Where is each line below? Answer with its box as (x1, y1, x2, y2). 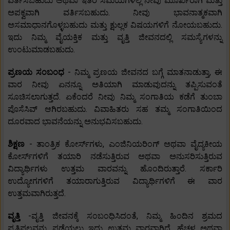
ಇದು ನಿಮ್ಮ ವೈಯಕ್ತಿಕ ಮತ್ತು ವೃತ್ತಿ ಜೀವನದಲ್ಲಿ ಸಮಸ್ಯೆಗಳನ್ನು (8, 32, 222, 43)
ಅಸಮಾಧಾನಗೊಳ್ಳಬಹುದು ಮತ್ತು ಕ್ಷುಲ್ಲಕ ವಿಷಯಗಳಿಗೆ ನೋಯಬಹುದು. (8, 20, 222, 30)
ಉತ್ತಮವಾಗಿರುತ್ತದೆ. (8, 188, 66, 199)
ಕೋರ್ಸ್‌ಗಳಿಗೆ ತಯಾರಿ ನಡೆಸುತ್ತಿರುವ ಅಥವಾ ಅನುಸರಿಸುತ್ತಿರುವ (8, 151, 222, 162)
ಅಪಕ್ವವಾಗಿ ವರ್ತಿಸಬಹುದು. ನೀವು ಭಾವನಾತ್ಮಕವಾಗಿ (8, 8, 222, 18)
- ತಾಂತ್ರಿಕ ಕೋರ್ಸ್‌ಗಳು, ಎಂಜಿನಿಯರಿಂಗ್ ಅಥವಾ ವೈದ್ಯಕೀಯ (29, 139, 223, 149)
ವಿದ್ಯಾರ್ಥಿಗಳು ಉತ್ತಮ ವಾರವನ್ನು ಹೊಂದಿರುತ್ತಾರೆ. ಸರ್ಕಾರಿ (8, 164, 222, 174)
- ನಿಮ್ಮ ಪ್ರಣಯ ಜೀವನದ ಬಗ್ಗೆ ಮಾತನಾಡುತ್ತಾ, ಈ (68, 67, 222, 78)
